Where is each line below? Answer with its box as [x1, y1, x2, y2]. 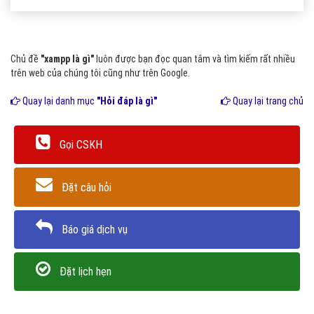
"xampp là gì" [41, 53, 94, 64]
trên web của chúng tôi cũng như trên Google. [11, 67, 190, 78]
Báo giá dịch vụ [62, 222, 128, 236]
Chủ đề [11, 53, 41, 64]
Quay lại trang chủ [231, 95, 303, 107]
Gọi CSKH [60, 138, 102, 152]
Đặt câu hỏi [62, 180, 111, 194]
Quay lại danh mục [20, 95, 97, 107]
